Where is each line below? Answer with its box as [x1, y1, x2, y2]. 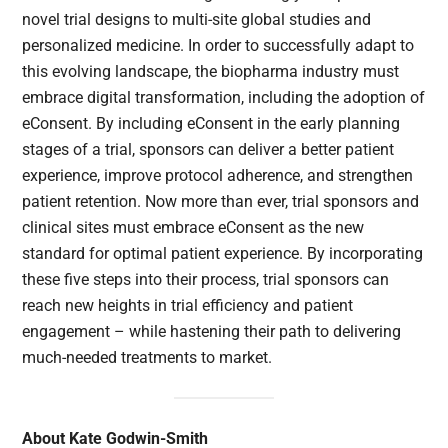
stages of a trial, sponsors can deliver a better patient [22, 140, 395, 160]
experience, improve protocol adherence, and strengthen [22, 166, 414, 186]
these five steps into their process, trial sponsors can [22, 270, 390, 290]
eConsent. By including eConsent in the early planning [22, 114, 401, 134]
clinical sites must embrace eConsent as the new [22, 218, 365, 238]
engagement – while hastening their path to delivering [22, 322, 402, 342]
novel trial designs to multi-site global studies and [22, 10, 372, 30]
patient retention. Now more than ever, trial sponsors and [22, 192, 420, 212]
